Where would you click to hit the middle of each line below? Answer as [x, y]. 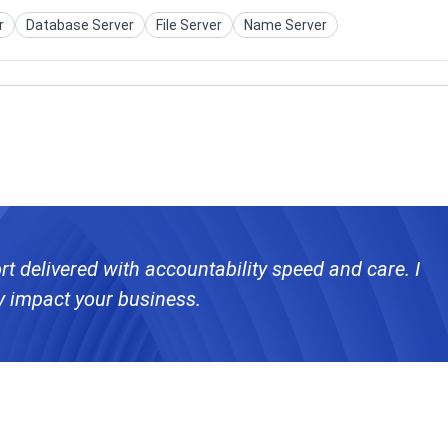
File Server [189, 24]
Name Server [285, 24]
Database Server [80, 24]
